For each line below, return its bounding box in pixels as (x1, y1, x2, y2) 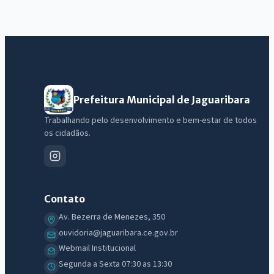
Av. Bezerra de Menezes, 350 (59, 211, 165, 224)
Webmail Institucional (59, 242, 136, 255)
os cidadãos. (44, 127, 91, 140)
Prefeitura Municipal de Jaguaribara (73, 94, 250, 106)
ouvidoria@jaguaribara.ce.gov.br (59, 226, 178, 239)
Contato (44, 193, 85, 206)
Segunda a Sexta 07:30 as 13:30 (59, 258, 172, 270)
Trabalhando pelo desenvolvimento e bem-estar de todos (44, 114, 257, 127)
